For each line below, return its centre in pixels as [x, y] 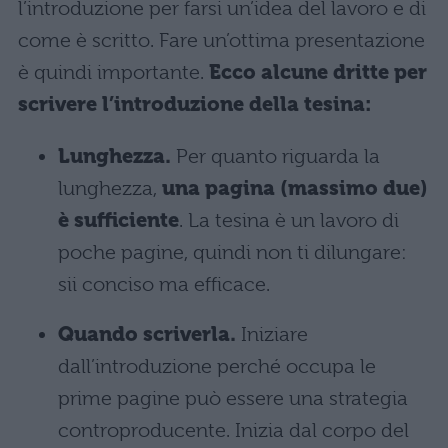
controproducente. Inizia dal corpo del [233, 430]
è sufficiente [118, 220]
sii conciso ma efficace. [164, 284]
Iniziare [272, 334]
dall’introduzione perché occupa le [217, 366]
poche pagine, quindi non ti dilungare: [232, 252]
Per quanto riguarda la [278, 156]
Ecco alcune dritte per [318, 72]
